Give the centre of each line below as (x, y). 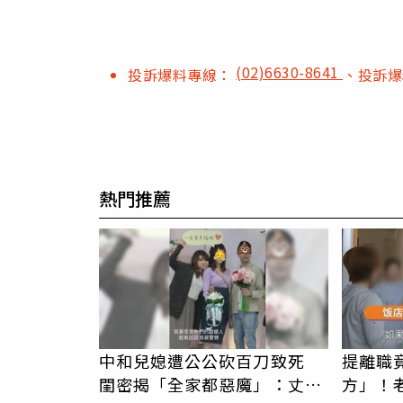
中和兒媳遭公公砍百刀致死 (210, 360)
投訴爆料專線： (182, 74)
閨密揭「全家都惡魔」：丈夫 (210, 384)
